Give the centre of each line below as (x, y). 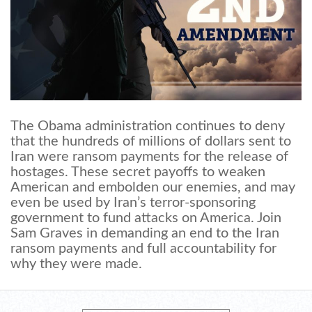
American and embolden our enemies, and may (153, 188)
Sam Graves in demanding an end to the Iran (145, 234)
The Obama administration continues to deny (148, 126)
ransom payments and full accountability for (143, 249)
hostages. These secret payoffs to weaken (138, 172)
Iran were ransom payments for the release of (149, 157)
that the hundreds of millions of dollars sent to (151, 142)
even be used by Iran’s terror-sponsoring (133, 203)
